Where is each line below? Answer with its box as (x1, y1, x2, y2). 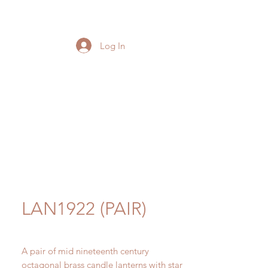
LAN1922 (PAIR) (22, 198, 147, 220)
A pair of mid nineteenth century (22, 245, 149, 257)
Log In (100, 39, 126, 51)
